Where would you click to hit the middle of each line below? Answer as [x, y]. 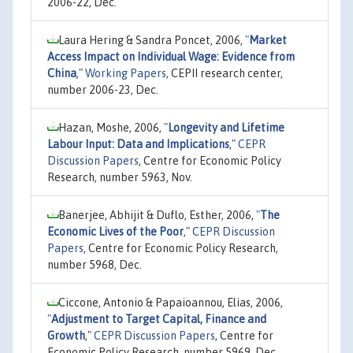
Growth [66, 335]
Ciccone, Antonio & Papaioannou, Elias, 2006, [171, 302]
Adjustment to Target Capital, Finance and [159, 319]
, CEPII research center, [225, 73]
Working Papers [126, 73]
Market [268, 40]
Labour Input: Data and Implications [138, 144]
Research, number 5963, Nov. [120, 177]
